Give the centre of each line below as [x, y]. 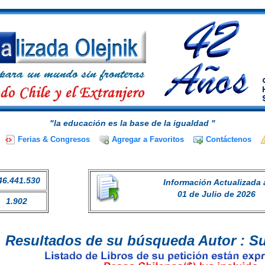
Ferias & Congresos [54, 139]
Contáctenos [229, 139]
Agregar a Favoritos [148, 139]
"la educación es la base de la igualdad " [132, 123]
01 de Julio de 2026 [216, 194]
